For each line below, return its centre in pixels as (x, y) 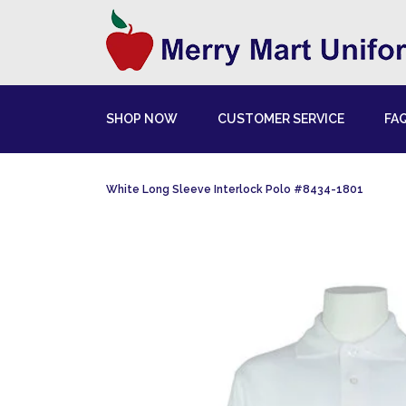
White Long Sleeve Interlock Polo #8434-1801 (235, 189)
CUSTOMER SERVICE (281, 119)
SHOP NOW (142, 119)
